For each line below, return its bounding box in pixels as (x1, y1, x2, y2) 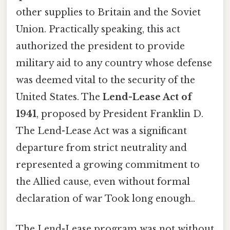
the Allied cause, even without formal (16, 176, 190, 187)
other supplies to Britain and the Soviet (16, 6, 201, 18)
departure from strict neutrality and (16, 142, 187, 154)
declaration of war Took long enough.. (16, 193, 195, 204)
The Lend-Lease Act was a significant (16, 125, 187, 137)
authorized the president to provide (16, 40, 185, 52)
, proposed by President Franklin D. (36, 108, 203, 120)
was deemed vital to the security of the (16, 74, 195, 86)
